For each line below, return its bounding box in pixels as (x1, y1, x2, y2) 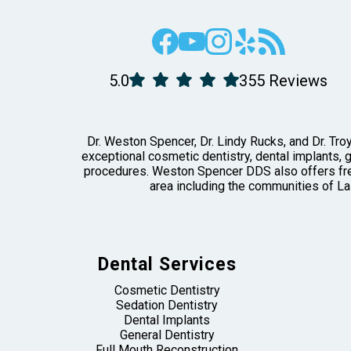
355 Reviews (239, 71, 328, 91)
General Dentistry (119, 327, 215, 342)
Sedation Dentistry (116, 297, 218, 313)
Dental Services (97, 253, 237, 275)
